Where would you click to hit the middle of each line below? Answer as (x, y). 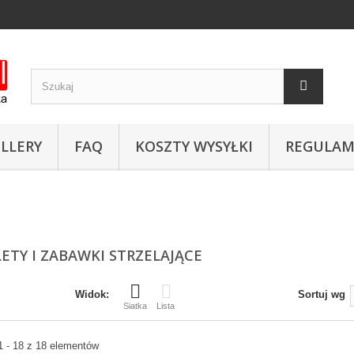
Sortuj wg (322, 294)
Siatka (135, 306)
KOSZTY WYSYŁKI (194, 146)
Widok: (92, 294)
